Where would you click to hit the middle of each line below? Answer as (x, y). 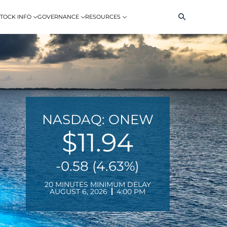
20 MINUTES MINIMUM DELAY (98, 185)
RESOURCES (103, 17)
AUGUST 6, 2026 (79, 192)
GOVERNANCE (58, 17)
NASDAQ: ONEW (98, 120)
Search (185, 16)
